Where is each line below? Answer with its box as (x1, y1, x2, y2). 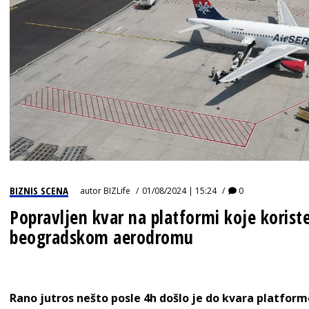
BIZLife (103, 185, 130, 197)
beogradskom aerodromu (10, 225, 194, 250)
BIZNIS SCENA (10, 183, 68, 197)
